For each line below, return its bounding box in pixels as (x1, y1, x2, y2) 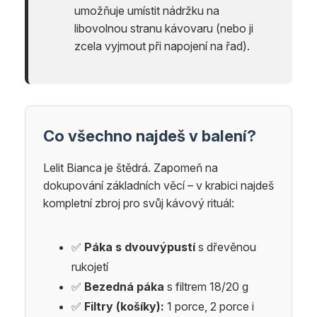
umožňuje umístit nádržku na (74, 3, 219, 18)
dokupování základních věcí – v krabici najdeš (43, 178, 274, 192)
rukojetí (71, 259, 108, 274)
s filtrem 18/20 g (164, 279, 248, 294)
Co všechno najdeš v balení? (43, 126, 256, 145)
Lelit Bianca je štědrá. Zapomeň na (43, 160, 218, 175)
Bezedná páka (84, 279, 164, 294)
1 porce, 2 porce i (164, 299, 254, 313)
